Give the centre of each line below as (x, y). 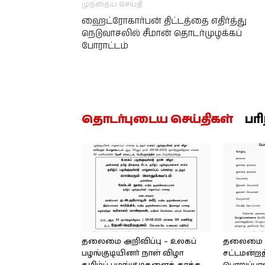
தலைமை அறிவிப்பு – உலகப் (139, 241)
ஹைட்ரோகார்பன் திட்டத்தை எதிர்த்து (164, 21)
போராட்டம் (105, 46)
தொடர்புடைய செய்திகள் (157, 119)
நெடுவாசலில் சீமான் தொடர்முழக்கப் (162, 33)
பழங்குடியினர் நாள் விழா (132, 253)
